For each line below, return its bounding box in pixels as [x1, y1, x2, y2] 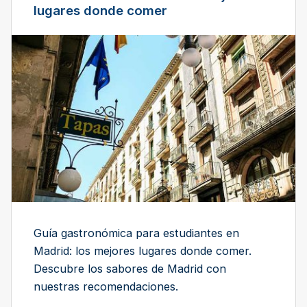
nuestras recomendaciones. [34, 279, 178, 293]
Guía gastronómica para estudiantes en [34, 225, 239, 240]
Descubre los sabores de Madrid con [34, 261, 226, 275]
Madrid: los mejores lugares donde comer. [34, 243, 251, 258]
